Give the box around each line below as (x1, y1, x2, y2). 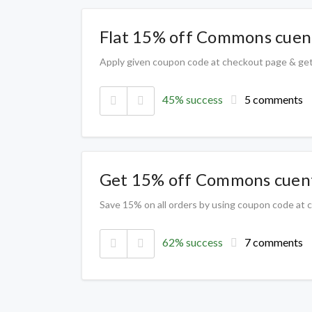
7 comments (244, 235, 303, 249)
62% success (162, 235, 223, 249)
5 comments (244, 93, 303, 107)
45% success (162, 93, 223, 107)
